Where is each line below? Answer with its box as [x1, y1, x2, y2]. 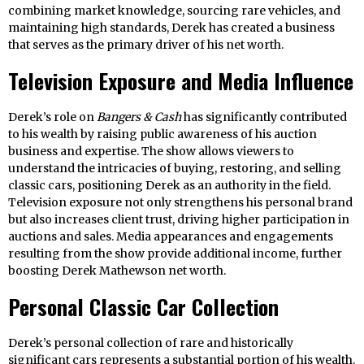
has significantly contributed [181, 110, 347, 125]
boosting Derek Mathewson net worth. [8, 263, 226, 279]
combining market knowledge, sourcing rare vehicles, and [8, 3, 340, 19]
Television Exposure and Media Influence [8, 65, 353, 97]
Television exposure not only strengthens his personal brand [8, 195, 353, 210]
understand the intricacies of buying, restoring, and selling [8, 161, 341, 176]
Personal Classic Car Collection [8, 291, 279, 323]
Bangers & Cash [97, 110, 181, 125]
